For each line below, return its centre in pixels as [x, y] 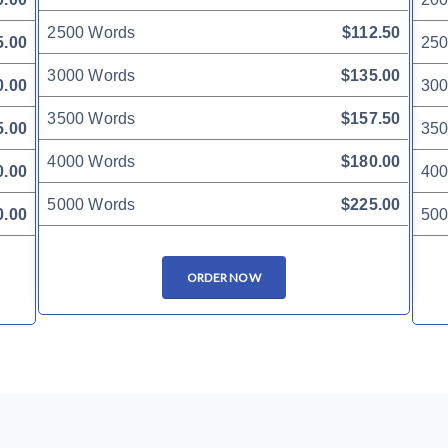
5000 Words [91, 205]
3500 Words [91, 119]
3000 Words [91, 76]
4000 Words [91, 162]
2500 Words [91, 33]
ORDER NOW [224, 278]
